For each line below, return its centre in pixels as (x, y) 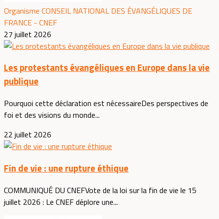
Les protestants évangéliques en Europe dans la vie (107, 68)
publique (21, 81)
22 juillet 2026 (28, 135)
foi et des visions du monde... (52, 115)
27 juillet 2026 (28, 34)
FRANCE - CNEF (31, 22)
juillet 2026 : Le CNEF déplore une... (61, 202)
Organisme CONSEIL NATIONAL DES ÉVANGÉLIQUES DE (98, 11)
